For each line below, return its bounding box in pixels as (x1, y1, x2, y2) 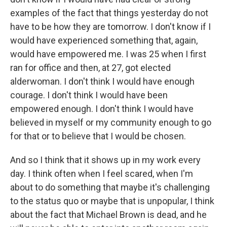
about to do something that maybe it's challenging (10, 182, 210, 193)
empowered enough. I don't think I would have (10, 103, 194, 114)
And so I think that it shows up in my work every (10, 155, 201, 165)
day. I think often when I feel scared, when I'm (10, 168, 193, 179)
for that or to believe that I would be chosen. (10, 131, 186, 141)
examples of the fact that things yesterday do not (10, 8, 208, 18)
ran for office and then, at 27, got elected (10, 62, 171, 73)
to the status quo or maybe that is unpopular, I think (10, 196, 214, 206)
